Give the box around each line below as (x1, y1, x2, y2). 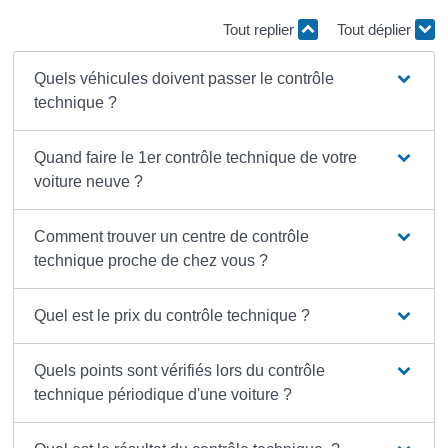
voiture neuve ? (33, 172, 143, 190)
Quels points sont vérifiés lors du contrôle (33, 361, 325, 379)
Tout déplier (336, 21, 415, 39)
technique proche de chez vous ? (33, 251, 268, 269)
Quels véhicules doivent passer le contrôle (33, 69, 334, 87)
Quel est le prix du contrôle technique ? (33, 306, 310, 324)
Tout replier (222, 21, 298, 39)
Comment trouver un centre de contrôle (33, 227, 309, 245)
